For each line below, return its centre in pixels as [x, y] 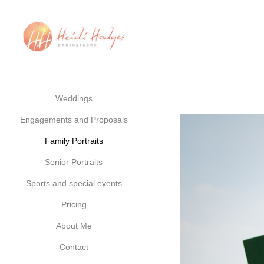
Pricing [74, 204]
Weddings [74, 98]
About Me [74, 226]
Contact [74, 247]
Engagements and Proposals [74, 120]
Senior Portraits [74, 162]
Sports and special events [74, 183]
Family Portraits [74, 141]
